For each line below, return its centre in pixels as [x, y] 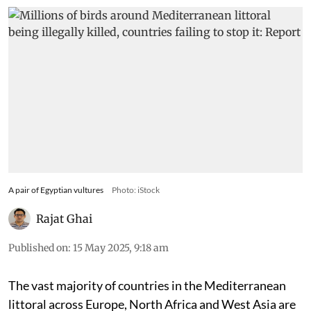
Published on [38, 247]
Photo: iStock [136, 190]
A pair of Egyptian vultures [56, 190]
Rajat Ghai [64, 218]
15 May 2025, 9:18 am [121, 247]
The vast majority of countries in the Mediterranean [147, 285]
